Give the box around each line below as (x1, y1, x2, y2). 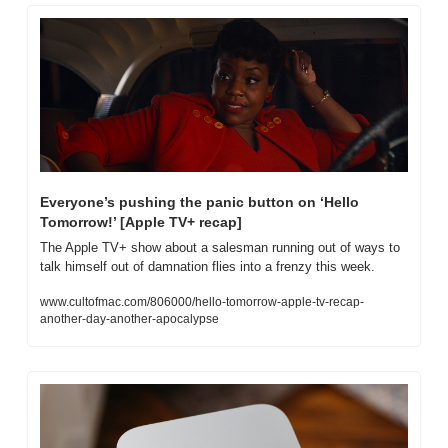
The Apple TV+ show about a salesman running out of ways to (40, 240, 400, 256)
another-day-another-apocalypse (40, 312, 219, 327)
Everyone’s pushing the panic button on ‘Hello (40, 194, 359, 211)
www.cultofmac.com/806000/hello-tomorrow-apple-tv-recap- (40, 295, 364, 310)
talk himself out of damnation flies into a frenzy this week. (40, 259, 375, 275)
